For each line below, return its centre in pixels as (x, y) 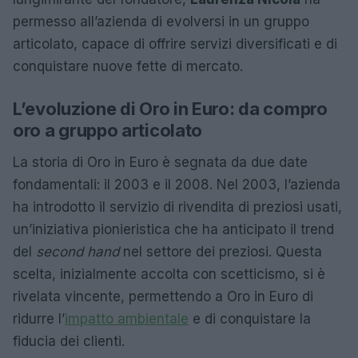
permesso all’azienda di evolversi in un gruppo (161, 22)
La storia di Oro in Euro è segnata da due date (160, 162)
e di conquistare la (250, 319)
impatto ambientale (127, 319)
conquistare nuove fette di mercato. (128, 66)
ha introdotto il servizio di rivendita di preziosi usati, (177, 207)
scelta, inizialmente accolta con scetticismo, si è (169, 274)
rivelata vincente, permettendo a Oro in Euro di (163, 296)
